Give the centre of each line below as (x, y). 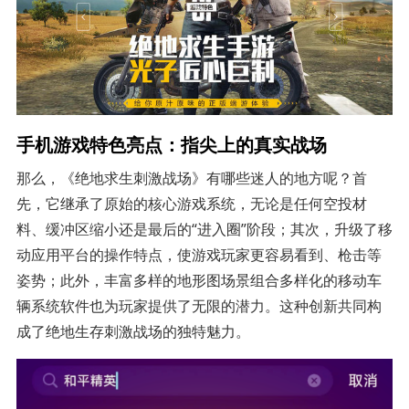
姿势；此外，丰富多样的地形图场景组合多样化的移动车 (199, 280)
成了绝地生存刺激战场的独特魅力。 (133, 331)
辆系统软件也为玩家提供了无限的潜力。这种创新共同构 (199, 305)
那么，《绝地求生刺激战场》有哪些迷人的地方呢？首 (191, 178)
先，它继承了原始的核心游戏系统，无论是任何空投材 (191, 203)
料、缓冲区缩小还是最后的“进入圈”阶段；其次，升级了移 (204, 229)
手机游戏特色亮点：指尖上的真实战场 (171, 143)
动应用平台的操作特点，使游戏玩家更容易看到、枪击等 (199, 254)
